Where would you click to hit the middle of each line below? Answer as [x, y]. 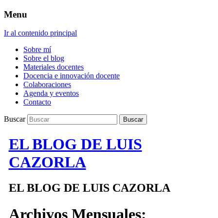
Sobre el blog [44, 58]
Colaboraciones [47, 85]
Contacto [37, 102]
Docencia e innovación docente [72, 76]
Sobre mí [37, 50]
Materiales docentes [54, 67]
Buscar [15, 119]
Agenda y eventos [51, 93]
